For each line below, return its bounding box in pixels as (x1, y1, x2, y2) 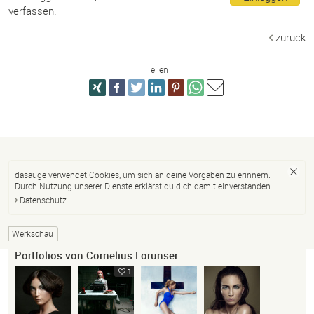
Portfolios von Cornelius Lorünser (15, 247, 178, 262)
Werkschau (12, 227, 53, 239)
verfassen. (8, 3, 57, 18)
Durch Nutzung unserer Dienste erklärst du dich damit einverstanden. (15, 179, 273, 191)
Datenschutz (20, 193, 67, 205)
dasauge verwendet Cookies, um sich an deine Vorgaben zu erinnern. (15, 168, 271, 180)
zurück (275, 29, 306, 44)
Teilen (146, 63, 168, 75)
